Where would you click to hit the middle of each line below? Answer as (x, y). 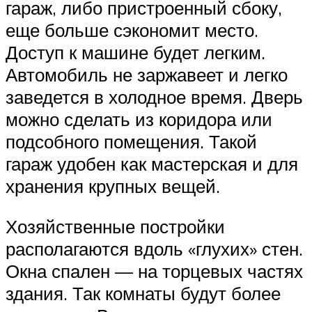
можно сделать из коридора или (139, 119)
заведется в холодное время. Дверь (154, 97)
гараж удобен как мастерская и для (152, 164)
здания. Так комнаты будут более (143, 293)
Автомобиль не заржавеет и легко (147, 75)
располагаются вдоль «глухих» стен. (154, 248)
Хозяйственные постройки (115, 226)
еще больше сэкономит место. (132, 30)
